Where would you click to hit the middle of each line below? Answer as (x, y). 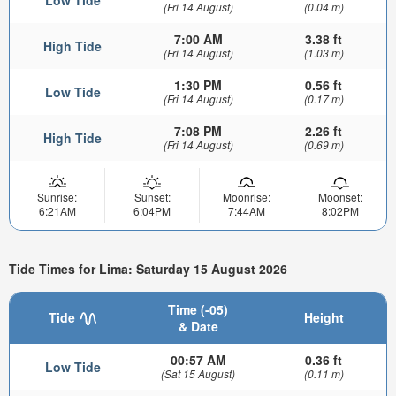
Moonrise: (246, 196)
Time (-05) (198, 310)
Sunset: (152, 196)
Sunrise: (57, 196)
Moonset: (340, 196)
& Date (198, 327)
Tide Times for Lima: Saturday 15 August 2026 (148, 268)
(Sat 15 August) (198, 374)
